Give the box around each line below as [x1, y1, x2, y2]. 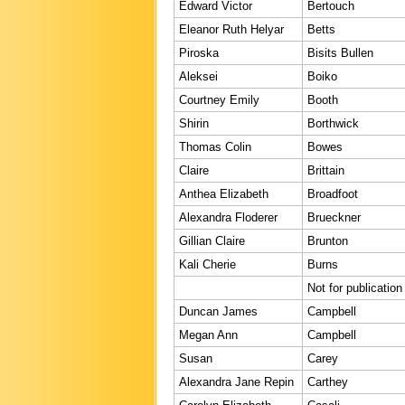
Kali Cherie [179, 257, 236, 271]
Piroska [179, 45, 219, 60]
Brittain [307, 163, 344, 177]
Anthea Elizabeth [179, 186, 268, 201]
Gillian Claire [179, 233, 245, 248]
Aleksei [179, 69, 218, 83]
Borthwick [307, 116, 359, 130]
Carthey [307, 374, 348, 389]
